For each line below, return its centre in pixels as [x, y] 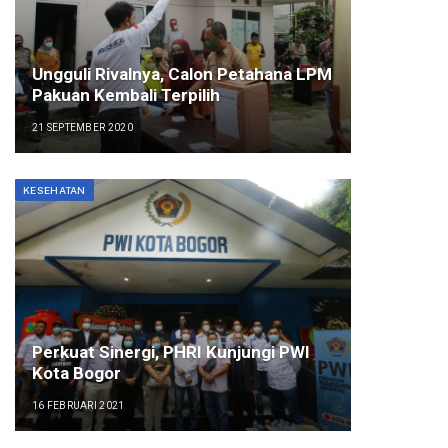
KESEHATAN [54, 190]
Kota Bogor [76, 373]
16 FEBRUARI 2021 [78, 406]
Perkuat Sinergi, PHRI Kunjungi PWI [170, 352]
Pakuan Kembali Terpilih [125, 95]
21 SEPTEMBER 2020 [82, 128]
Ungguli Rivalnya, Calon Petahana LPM [181, 74]
